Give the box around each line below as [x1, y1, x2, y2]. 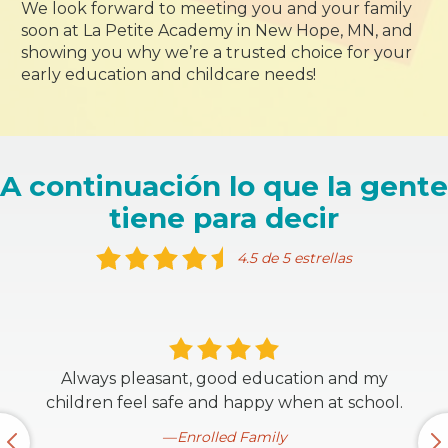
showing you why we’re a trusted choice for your [21, 43, 413, 62]
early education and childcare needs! [21, 65, 317, 84]
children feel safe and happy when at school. [45, 393, 403, 413]
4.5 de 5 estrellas [237, 249, 353, 267]
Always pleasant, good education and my [60, 369, 388, 389]
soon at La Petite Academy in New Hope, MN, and [21, 21, 414, 40]
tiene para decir [109, 201, 339, 235]
